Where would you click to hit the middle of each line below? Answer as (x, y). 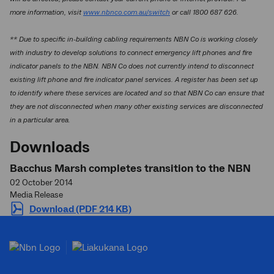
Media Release (36, 195)
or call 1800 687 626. (204, 13)
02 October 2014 (41, 183)
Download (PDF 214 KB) (80, 209)
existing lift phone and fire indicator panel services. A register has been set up (134, 80)
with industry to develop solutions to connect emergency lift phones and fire (131, 53)
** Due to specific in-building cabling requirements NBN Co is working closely (134, 39)
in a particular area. (40, 120)
